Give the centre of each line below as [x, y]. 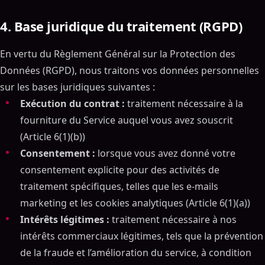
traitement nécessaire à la [184, 104]
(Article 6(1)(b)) [53, 137]
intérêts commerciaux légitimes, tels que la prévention [142, 236]
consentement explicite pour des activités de [120, 170]
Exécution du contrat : [72, 104]
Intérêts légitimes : [65, 219]
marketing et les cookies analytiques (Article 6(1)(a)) [135, 203]
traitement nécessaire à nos [173, 219]
